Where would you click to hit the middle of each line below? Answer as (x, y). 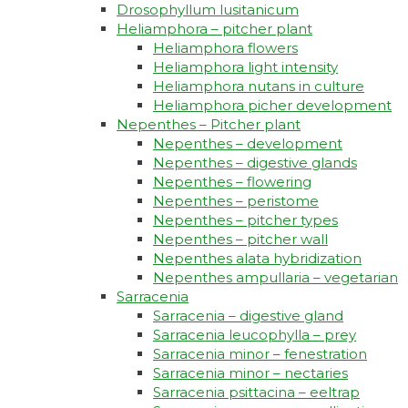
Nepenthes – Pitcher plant (209, 125)
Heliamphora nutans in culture (259, 87)
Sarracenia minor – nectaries (250, 373)
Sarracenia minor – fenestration (260, 354)
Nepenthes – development (248, 144)
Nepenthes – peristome (236, 201)
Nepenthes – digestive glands (255, 163)
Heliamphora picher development (272, 106)
